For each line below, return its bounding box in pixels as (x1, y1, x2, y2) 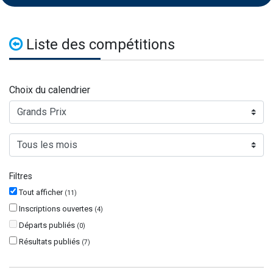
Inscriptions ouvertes (19, 204, 94, 213)
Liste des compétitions (23, 35, 175, 53)
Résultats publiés (19, 236, 82, 246)
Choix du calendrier (9, 83, 90, 96)
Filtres (9, 171, 32, 182)
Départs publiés (19, 220, 77, 230)
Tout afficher (19, 187, 65, 197)
